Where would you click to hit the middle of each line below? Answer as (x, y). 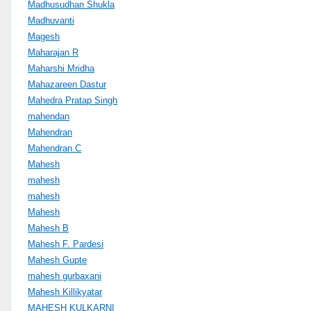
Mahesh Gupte (57, 260)
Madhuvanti (51, 20)
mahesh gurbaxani (65, 276)
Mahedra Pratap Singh (73, 100)
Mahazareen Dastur (67, 84)
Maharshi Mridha (61, 68)
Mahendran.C (54, 148)
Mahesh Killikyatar (65, 292)
